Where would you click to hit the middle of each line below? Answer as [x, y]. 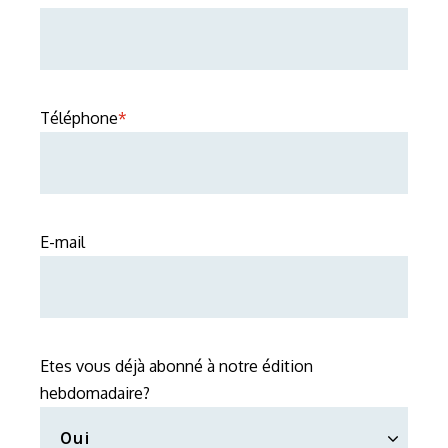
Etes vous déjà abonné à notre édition [176, 366]
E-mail [62, 242]
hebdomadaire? [95, 393]
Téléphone [79, 118]
